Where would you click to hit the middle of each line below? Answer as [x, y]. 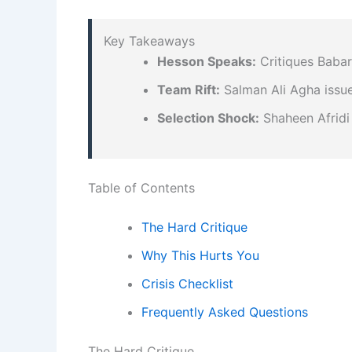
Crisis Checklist [187, 283]
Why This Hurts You [200, 255]
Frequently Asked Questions [225, 312]
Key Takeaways [149, 40]
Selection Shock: [208, 117]
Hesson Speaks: [207, 61]
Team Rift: [189, 89]
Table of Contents [141, 187]
